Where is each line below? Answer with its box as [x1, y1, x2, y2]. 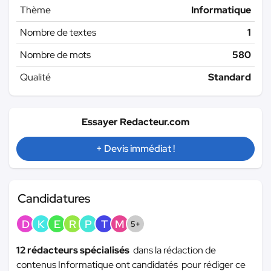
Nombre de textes [20, 25, 96, 39]
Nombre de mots [20, 48, 91, 61]
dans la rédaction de [133, 243, 216, 256]
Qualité [20, 70, 51, 83]
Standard [208, 70, 251, 83]
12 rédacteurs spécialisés [16, 243, 133, 256]
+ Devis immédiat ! [96, 142, 175, 155]
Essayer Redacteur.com [82, 115, 189, 128]
